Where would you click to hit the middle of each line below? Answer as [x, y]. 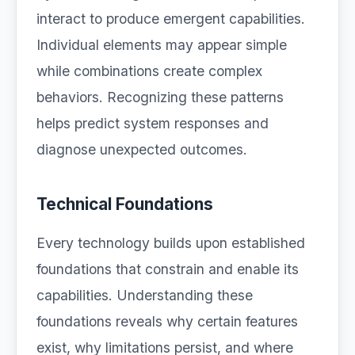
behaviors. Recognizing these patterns [160, 97]
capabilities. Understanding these [145, 295]
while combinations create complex [149, 71]
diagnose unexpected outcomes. [142, 149]
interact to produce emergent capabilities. [171, 19]
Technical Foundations [125, 204]
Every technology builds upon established [171, 243]
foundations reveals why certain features [167, 321]
